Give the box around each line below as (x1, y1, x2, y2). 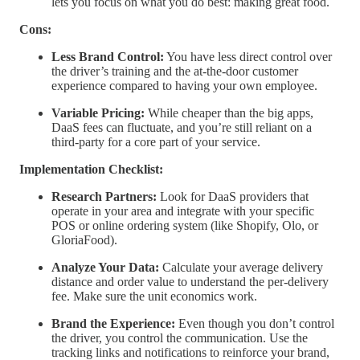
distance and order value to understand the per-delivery (51, 275, 329, 289)
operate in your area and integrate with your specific (51, 204, 314, 219)
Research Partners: (51, 190, 157, 204)
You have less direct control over (164, 50, 332, 64)
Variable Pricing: (51, 106, 145, 121)
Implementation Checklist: (19, 162, 163, 177)
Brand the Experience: (51, 317, 175, 331)
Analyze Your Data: (51, 260, 159, 275)
